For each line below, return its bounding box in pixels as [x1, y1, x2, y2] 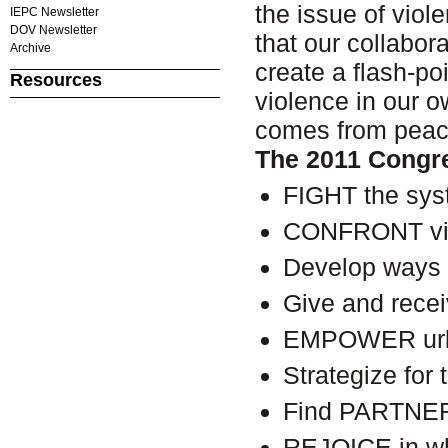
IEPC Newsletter [9, 4, 99, 19]
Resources [9, 70, 102, 90]
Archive [9, 40, 51, 55]
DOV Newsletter [9, 22, 97, 37]
